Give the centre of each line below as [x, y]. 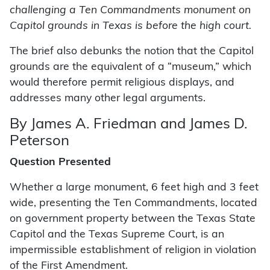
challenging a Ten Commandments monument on [130, 11]
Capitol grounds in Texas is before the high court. [130, 27]
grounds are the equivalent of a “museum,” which [130, 67]
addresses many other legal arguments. [108, 99]
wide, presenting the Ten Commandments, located [133, 204]
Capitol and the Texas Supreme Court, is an [117, 235]
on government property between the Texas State [133, 219]
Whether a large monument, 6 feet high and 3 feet [134, 188]
